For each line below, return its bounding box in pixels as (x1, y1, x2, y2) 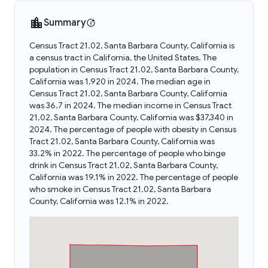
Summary (44, 17, 86, 29)
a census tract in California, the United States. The (29, 52, 217, 63)
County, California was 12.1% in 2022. (29, 196, 169, 206)
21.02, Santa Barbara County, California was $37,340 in (29, 112, 233, 123)
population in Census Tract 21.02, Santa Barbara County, (29, 64, 239, 75)
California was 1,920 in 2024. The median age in (29, 76, 211, 87)
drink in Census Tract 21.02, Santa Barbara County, (29, 160, 218, 170)
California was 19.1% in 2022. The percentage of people (29, 172, 238, 182)
